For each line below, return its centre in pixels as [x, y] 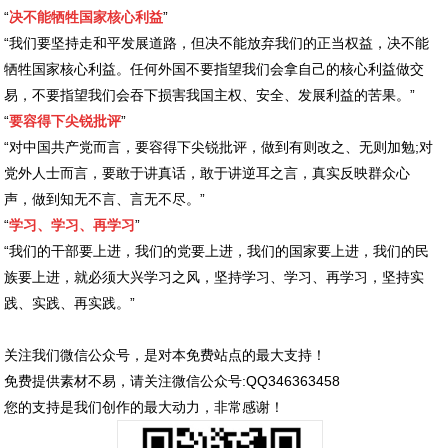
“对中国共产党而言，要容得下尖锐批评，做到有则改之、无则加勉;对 [219, 146]
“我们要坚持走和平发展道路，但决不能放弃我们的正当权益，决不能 [217, 42]
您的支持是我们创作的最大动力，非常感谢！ [144, 406]
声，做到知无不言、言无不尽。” [105, 198]
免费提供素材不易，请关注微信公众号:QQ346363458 [172, 380]
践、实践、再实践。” [70, 302]
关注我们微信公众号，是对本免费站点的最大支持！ [165, 354]
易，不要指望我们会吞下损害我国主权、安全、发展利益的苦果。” [210, 94]
